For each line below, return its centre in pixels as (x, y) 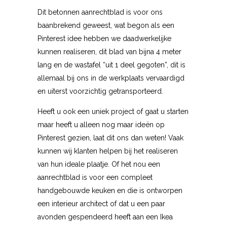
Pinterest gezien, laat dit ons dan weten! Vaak (110, 138)
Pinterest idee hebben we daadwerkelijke (104, 38)
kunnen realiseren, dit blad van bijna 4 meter (109, 51)
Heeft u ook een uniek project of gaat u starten (113, 111)
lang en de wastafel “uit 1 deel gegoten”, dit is (111, 65)
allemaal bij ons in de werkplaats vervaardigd (111, 78)
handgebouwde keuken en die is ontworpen (110, 190)
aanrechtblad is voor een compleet (95, 177)
